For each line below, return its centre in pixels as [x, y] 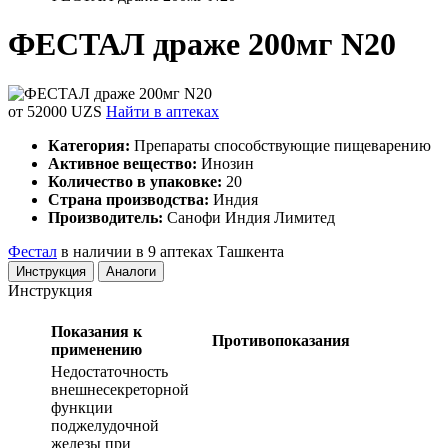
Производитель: [105, 217]
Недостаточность [109, 371]
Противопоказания [281, 340]
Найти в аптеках [162, 111]
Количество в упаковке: [135, 181]
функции [82, 407]
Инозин [225, 163]
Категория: [89, 145]
